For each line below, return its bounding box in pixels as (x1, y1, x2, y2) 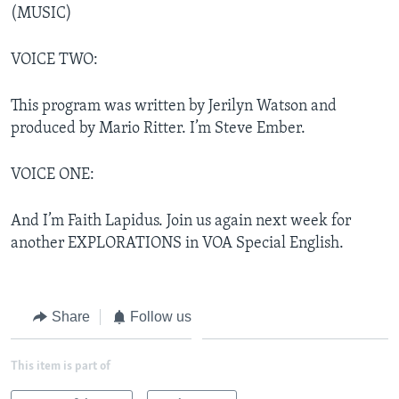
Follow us (130, 308, 191, 324)
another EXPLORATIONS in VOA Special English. (11, 234, 344, 252)
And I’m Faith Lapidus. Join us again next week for (11, 212, 351, 230)
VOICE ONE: (11, 166, 94, 183)
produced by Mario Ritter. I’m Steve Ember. (11, 119, 305, 137)
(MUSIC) (11, 4, 72, 22)
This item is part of (11, 360, 110, 374)
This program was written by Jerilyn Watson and (11, 97, 337, 115)
